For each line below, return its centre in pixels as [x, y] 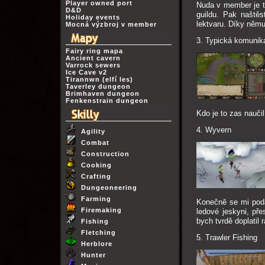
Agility [92, 131]
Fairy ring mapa [94, 51]
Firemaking [100, 210]
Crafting [95, 176]
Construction [104, 154]
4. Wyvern [214, 130]
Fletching [97, 232]
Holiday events [93, 17]
